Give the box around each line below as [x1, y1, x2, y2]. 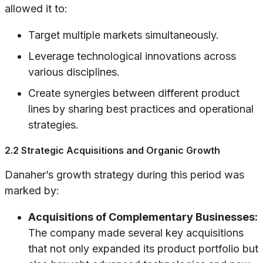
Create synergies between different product [28, 87, 240, 100]
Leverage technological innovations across [28, 50, 236, 63]
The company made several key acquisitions [28, 227, 244, 240]
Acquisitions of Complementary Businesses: [28, 211, 258, 224]
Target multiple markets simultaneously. [28, 29, 219, 42]
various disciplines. [28, 66, 120, 79]
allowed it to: [5, 2, 68, 15]
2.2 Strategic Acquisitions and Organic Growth [5, 144, 220, 157]
